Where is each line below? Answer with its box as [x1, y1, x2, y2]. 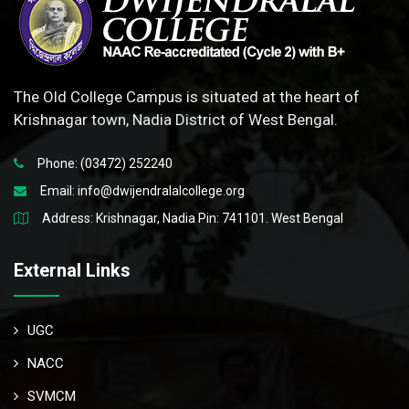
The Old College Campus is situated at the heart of [14, 87, 360, 106]
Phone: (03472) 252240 [37, 155, 173, 171]
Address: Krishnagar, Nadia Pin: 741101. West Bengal [42, 210, 343, 225]
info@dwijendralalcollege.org [78, 183, 245, 198]
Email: [40, 183, 78, 198]
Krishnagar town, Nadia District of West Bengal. [14, 110, 338, 129]
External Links [14, 258, 131, 281]
